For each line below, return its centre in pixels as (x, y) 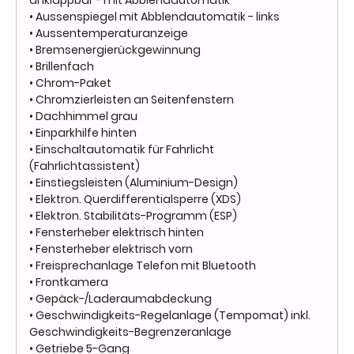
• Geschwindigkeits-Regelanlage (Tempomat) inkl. (170, 316)
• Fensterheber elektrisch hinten (117, 233)
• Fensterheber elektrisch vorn (111, 249)
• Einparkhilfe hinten (83, 133)
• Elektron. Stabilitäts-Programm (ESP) (133, 216)
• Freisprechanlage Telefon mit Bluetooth (143, 266)
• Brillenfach (62, 67)
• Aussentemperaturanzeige (109, 34)
